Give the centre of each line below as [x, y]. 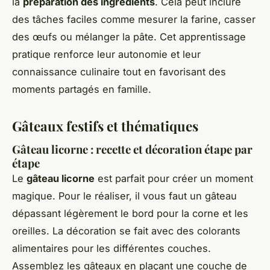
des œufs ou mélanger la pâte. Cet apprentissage [129, 36]
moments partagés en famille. [82, 89]
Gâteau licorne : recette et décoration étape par [132, 149]
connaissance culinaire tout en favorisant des [119, 71]
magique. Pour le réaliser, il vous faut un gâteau [124, 196]
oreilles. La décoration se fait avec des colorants [126, 231]
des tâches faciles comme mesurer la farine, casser [134, 19]
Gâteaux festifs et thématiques [105, 126]
